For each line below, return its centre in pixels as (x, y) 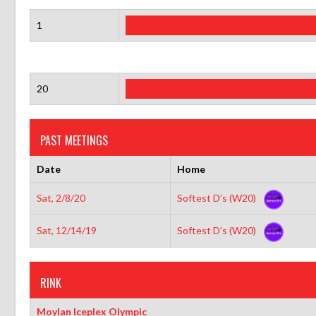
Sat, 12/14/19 (66, 230)
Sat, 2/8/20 (61, 197)
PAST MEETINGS (74, 140)
